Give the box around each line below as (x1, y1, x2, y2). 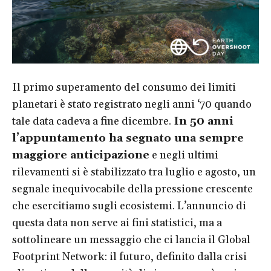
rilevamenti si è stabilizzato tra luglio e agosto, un (12, 165, 256, 179)
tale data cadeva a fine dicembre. (12, 114, 174, 128)
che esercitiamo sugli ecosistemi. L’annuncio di (12, 199, 246, 213)
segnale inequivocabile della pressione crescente (12, 182, 253, 196)
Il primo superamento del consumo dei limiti (12, 80, 236, 94)
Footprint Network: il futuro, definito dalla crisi (12, 250, 247, 264)
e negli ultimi (149, 148, 218, 162)
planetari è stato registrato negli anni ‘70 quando (12, 97, 252, 111)
